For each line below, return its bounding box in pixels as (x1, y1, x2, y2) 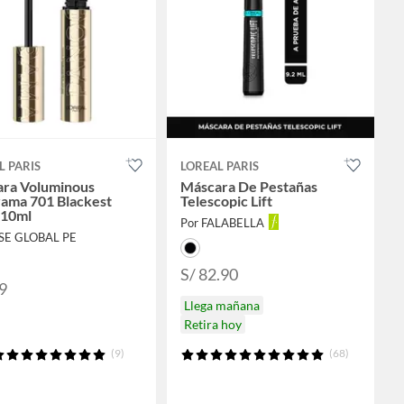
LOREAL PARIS (180, 158, 259, 173)
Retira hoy (184, 316, 242, 332)
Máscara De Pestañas (180, 177, 317, 195)
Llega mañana (184, 297, 260, 313)
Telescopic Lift (180, 191, 272, 209)
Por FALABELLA (180, 215, 264, 230)
